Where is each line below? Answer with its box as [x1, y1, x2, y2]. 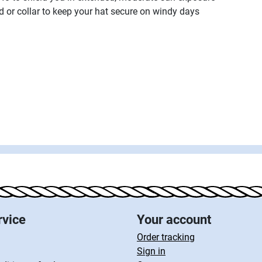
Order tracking [137, 232, 195, 243]
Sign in [137, 246, 166, 257]
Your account [137, 212, 211, 227]
